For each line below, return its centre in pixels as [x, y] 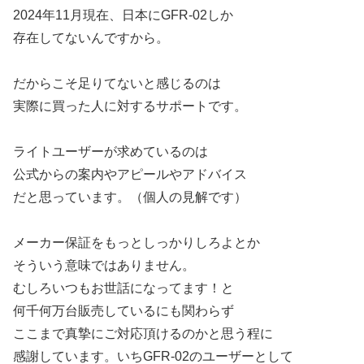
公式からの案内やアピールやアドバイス [130, 175]
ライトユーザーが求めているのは [110, 152]
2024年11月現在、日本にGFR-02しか [123, 15]
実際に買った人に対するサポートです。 [130, 106]
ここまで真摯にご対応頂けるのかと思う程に [143, 334]
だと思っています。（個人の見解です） [130, 197]
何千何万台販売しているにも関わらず [123, 311]
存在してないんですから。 [91, 38]
